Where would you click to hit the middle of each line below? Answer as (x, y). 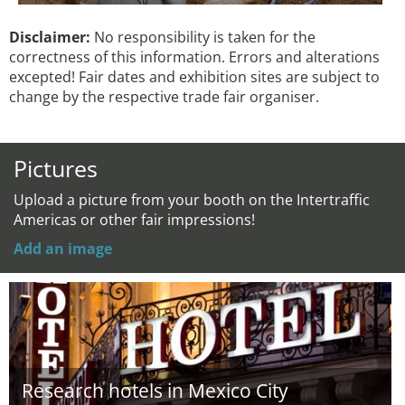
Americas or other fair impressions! (134, 220)
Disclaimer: (50, 37)
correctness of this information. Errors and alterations (194, 57)
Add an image (63, 249)
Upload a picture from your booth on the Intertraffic (192, 200)
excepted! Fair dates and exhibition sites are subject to (194, 77)
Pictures (56, 168)
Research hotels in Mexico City (155, 391)
